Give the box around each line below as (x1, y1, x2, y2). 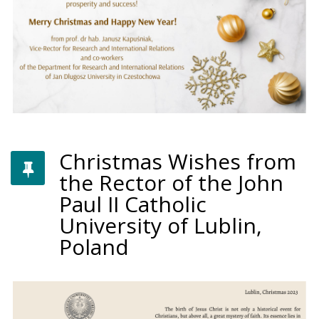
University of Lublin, (59, 211, 262, 241)
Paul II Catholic (59, 189, 206, 219)
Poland (59, 232, 129, 262)
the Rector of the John (59, 168, 283, 198)
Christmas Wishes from (59, 147, 296, 177)
